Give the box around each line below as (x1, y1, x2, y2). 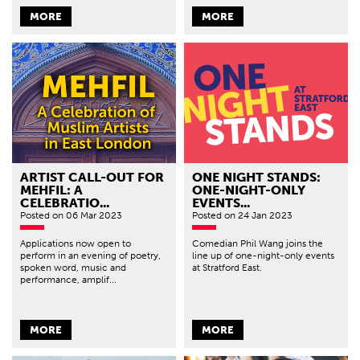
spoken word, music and (20, 262, 126, 274)
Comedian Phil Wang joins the (192, 238, 323, 250)
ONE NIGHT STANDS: (192, 170, 321, 186)
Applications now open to (20, 238, 131, 250)
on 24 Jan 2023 (224, 210, 292, 222)
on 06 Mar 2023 (52, 210, 122, 222)
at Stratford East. (192, 262, 262, 274)
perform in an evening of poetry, (20, 250, 161, 262)
